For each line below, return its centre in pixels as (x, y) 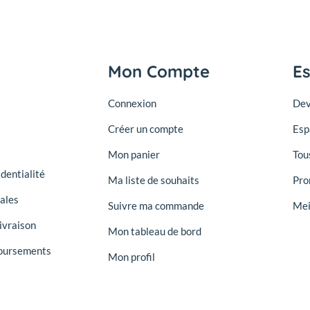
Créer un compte (145, 129)
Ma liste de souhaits (153, 180)
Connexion (132, 103)
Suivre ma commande (156, 206)
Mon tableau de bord (154, 231)
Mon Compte (158, 72)
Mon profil (131, 257)
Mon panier (134, 155)
